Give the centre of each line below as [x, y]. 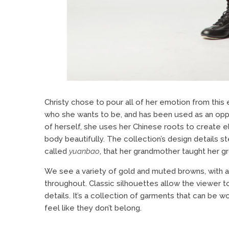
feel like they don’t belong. [93, 208]
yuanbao [84, 151]
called [57, 151]
